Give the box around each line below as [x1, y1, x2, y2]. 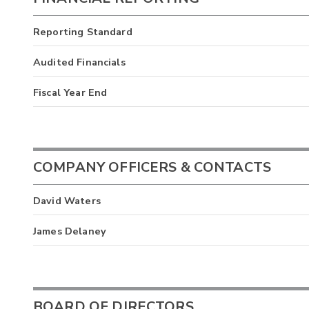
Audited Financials [33, 54, 126, 69]
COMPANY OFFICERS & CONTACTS [33, 158, 272, 177]
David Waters [33, 194, 101, 208]
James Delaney [33, 224, 106, 239]
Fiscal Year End [33, 85, 108, 99]
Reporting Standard [33, 24, 132, 39]
